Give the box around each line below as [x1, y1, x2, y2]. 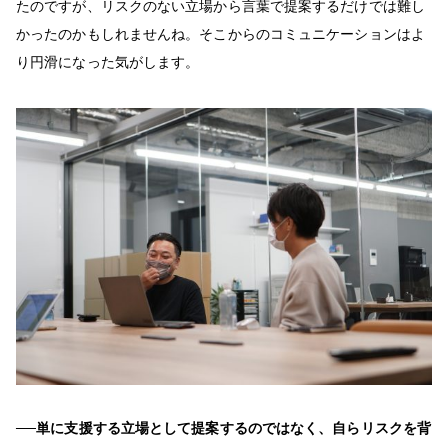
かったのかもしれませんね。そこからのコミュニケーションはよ [16, 24, 425, 44]
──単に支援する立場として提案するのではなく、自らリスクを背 [16, 418, 431, 438]
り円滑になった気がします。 [16, 52, 200, 72]
